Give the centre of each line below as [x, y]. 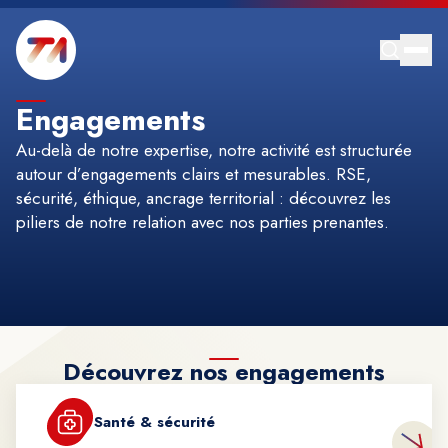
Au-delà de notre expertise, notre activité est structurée [214, 150]
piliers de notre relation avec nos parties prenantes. [202, 222]
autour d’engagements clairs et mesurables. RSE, [193, 174]
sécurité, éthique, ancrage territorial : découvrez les [203, 198]
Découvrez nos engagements [224, 371]
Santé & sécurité [154, 422]
